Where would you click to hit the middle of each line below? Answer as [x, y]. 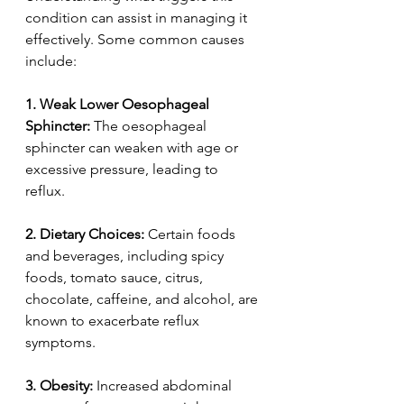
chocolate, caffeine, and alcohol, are [143, 298]
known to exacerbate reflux [114, 320]
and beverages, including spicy [126, 255]
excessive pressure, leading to [124, 169]
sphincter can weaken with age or [133, 147]
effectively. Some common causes [137, 39]
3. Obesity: [59, 385]
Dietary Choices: [92, 234]
